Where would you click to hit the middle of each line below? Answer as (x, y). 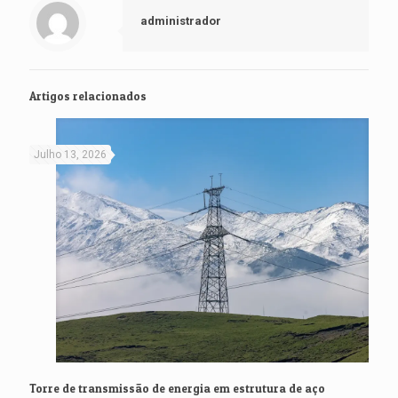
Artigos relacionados (88, 96)
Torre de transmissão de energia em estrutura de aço (177, 389)
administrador (181, 21)
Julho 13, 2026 (70, 155)
